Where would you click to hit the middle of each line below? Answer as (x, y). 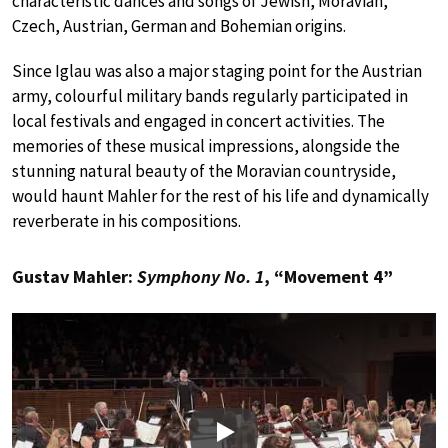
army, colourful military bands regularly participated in (210, 96)
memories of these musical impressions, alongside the (206, 146)
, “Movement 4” (328, 277)
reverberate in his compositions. (126, 221)
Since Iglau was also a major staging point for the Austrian (217, 71)
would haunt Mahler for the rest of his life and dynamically (220, 196)
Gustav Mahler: (74, 277)
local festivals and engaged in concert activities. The (198, 121)
